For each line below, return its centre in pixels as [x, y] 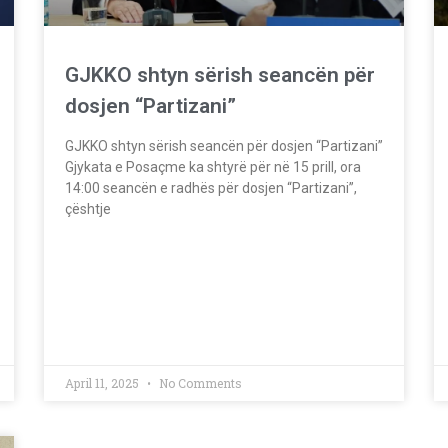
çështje [88, 208]
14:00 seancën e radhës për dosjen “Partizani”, [211, 187]
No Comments [199, 382]
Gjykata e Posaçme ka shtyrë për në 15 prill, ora [213, 166]
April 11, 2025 [103, 382]
